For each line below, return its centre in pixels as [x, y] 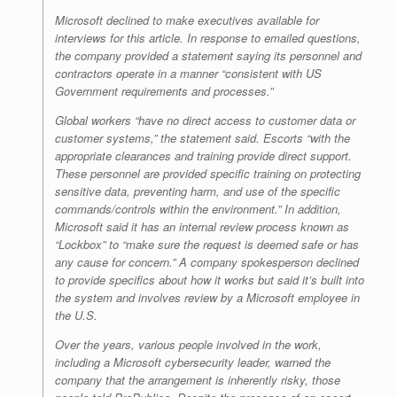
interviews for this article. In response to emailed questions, [208, 37]
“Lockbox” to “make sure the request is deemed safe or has [207, 244]
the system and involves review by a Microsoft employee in [207, 297]
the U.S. [76, 315]
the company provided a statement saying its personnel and [208, 55]
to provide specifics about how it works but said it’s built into [210, 279]
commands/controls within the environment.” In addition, [198, 208]
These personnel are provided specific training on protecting [208, 173]
